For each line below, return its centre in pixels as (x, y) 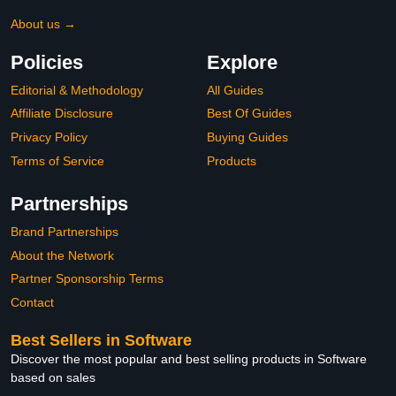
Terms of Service (57, 160)
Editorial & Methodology (77, 90)
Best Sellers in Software (101, 340)
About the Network (62, 255)
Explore (242, 62)
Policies (47, 62)
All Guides (235, 90)
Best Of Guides (249, 114)
